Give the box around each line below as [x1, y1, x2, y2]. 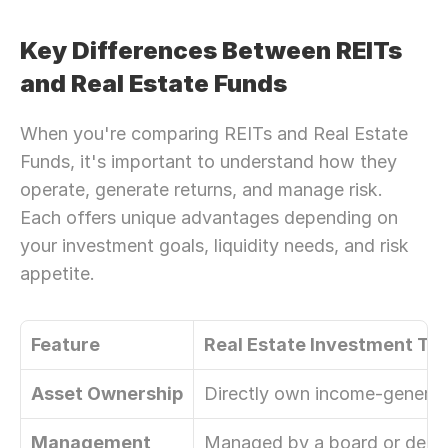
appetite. [20, 263, 95, 284]
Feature [31, 334, 100, 355]
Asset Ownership [31, 383, 183, 404]
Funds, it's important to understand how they [20, 151, 397, 172]
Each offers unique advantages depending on [20, 207, 398, 228]
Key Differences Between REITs [20, 36, 402, 65]
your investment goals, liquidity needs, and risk [20, 235, 409, 256]
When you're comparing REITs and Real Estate [20, 123, 408, 144]
